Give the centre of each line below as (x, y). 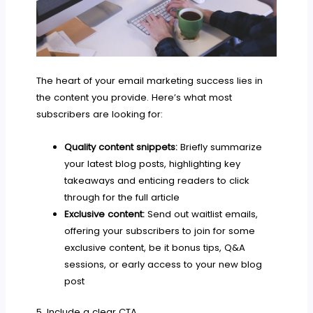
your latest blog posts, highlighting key (152, 164)
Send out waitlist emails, (201, 214)
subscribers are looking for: (100, 115)
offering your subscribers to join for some (159, 231)
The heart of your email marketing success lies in (150, 81)
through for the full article (122, 198)
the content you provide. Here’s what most (134, 98)
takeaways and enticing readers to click (156, 181)
